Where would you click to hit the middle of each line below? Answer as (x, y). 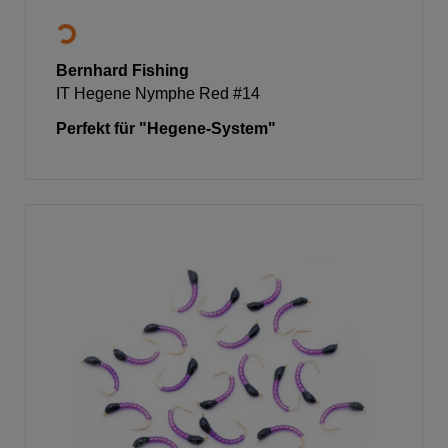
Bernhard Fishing (122, 70)
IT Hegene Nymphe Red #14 (158, 93)
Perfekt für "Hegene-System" (166, 128)
